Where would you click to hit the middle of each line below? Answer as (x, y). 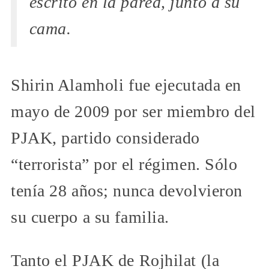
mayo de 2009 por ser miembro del (133, 112)
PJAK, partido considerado (105, 138)
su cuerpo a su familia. (90, 217)
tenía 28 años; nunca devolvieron (127, 191)
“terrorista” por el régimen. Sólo (124, 165)
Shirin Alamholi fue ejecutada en (126, 85)
